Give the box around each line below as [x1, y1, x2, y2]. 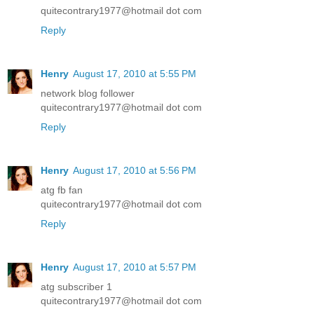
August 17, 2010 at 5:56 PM [73, 164, 196, 176]
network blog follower [41, 87, 135, 99]
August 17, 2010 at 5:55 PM [73, 67, 196, 79]
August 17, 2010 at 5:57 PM [73, 261, 196, 273]
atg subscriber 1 [41, 280, 112, 292]
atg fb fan [41, 184, 83, 196]
